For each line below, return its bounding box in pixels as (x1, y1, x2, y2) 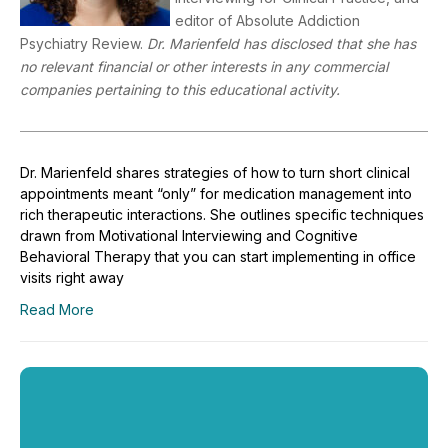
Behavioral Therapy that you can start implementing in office (20, 247, 416, 265)
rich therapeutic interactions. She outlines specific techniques (20, 205, 424, 223)
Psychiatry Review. (20, 34, 147, 52)
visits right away (20, 268, 124, 286)
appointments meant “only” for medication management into (20, 184, 412, 202)
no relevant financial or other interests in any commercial (20, 57, 388, 75)
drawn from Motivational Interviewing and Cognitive (20, 226, 358, 244)
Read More (20, 300, 94, 318)
